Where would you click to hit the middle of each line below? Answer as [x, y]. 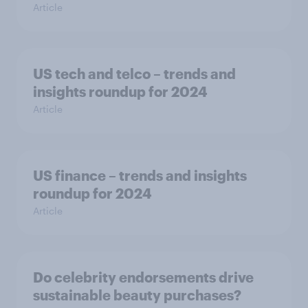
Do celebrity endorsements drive [143, 277]
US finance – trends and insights [140, 175]
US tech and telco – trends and [134, 73]
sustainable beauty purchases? [137, 295]
